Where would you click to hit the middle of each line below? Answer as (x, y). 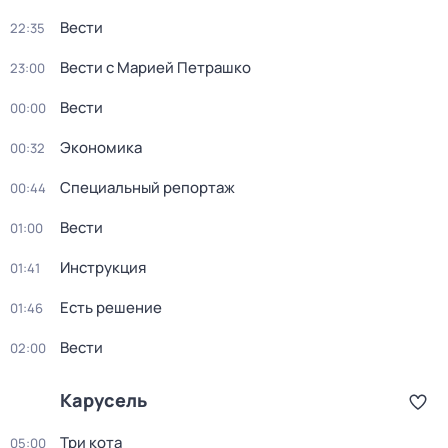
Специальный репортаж (147, 187)
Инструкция (103, 267)
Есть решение (111, 307)
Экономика (101, 147)
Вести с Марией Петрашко (155, 67)
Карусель (103, 400)
